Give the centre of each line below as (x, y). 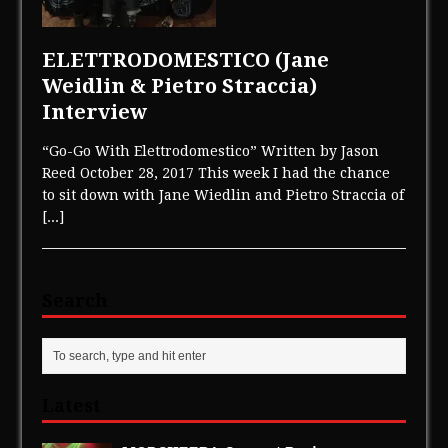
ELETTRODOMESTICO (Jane (186, 59)
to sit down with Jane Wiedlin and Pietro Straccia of (223, 194)
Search (75, 300)
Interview (95, 111)
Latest (72, 405)
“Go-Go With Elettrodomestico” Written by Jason (211, 150)
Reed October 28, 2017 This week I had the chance (216, 172)
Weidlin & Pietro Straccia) (180, 85)
